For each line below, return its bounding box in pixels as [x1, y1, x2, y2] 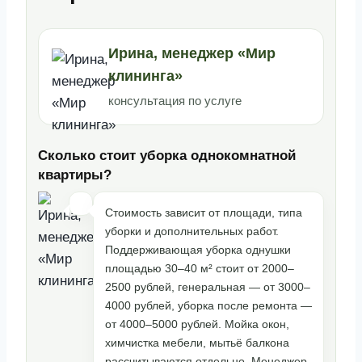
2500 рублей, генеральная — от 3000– [105, 280, 310, 293]
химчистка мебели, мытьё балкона [105, 336, 289, 349]
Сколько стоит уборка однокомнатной [38, 147, 296, 163]
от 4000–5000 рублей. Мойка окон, [105, 318, 289, 330]
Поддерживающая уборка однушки [105, 243, 291, 256]
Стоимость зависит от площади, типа [105, 206, 302, 219]
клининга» [108, 67, 183, 84]
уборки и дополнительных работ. [105, 225, 279, 238]
